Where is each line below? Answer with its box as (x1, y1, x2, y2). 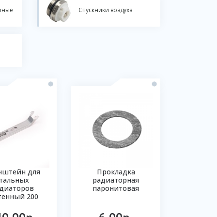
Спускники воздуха (78, 6, 133, 14)
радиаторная (93, 175, 139, 185)
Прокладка (96, 167, 135, 176)
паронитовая (93, 183, 139, 193)
